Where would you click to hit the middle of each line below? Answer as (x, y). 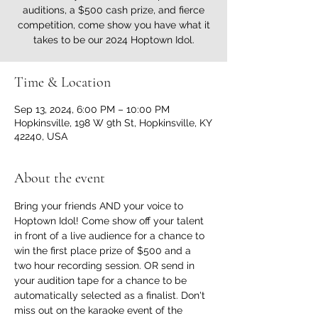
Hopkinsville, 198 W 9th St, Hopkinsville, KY (113, 123)
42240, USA (41, 136)
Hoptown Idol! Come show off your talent (110, 221)
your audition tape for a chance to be (102, 280)
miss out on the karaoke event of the (100, 310)
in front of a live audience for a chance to (111, 236)
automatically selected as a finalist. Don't (111, 295)
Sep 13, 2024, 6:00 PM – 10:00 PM (92, 109)
